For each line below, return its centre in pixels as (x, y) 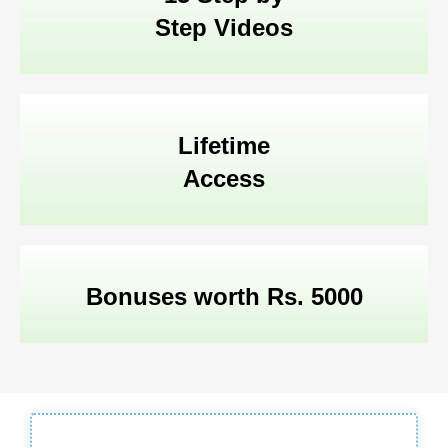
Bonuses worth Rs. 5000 (224, 297)
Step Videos (224, 28)
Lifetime (224, 146)
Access (224, 179)
